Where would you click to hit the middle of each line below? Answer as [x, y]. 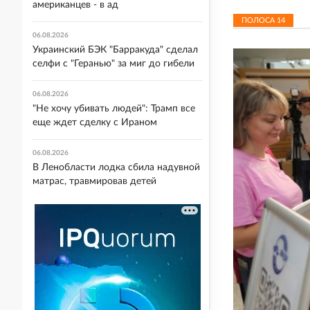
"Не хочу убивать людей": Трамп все [114, 109]
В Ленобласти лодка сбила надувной [116, 167]
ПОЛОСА [259, 20]
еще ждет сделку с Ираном [95, 122]
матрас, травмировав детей [94, 181]
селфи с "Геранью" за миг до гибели [113, 64]
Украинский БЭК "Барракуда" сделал [115, 50]
